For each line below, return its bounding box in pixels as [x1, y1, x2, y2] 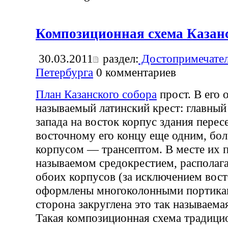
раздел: [100, 51, 138, 65]
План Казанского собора [36, 87, 157, 101]
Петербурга [36, 65, 93, 79]
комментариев [102, 65, 176, 79]
